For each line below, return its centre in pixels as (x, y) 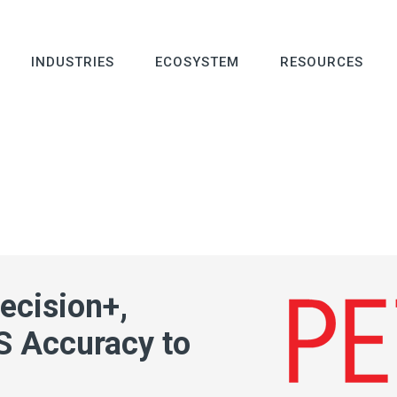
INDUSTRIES (73, 62)
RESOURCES (322, 62)
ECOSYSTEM (198, 62)
